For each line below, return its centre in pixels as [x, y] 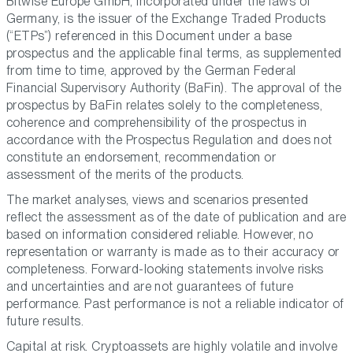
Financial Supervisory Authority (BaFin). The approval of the [174, 88]
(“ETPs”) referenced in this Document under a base [149, 36]
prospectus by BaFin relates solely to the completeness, [165, 106]
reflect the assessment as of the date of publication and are [176, 217]
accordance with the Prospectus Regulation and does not [169, 140]
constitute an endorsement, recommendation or [141, 158]
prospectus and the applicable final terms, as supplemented [174, 54]
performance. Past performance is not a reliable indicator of [175, 304]
